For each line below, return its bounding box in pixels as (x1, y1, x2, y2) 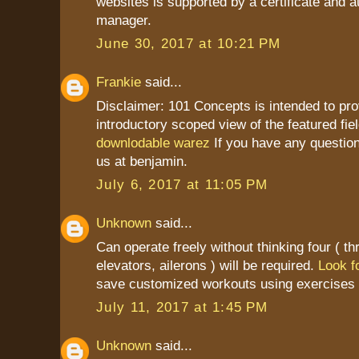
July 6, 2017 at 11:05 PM (96, 176, 268, 193)
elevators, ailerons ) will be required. (96, 256, 318, 273)
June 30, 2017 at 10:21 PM (96, 35, 281, 52)
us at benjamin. (96, 152, 188, 169)
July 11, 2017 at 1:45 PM (96, 299, 268, 316)
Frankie (96, 74, 141, 91)
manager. (96, 11, 151, 28)
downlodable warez (96, 134, 210, 151)
